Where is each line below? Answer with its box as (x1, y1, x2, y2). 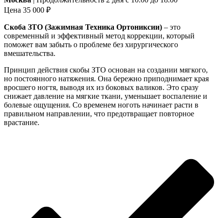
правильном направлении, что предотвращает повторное (4, 109, 194, 118)
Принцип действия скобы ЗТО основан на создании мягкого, (4, 65, 208, 74)
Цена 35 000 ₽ (4, 5, 51, 14)
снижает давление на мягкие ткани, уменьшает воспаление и (4, 91, 207, 100)
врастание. (4, 118, 39, 127)
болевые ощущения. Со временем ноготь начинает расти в (4, 100, 199, 109)
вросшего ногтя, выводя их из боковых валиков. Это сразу (4, 83, 199, 91)
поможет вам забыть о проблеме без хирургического (4, 40, 178, 49)
